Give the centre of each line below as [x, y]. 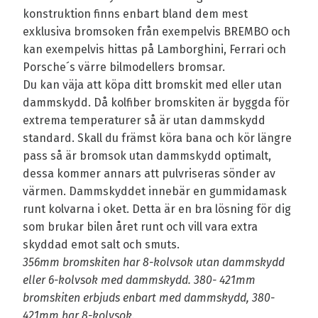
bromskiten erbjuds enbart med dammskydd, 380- [149, 298]
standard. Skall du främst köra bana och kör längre [157, 138]
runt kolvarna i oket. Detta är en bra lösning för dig [157, 209]
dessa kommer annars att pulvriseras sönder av [149, 174]
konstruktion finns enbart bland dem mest [135, 14]
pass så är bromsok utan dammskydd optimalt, [147, 156]
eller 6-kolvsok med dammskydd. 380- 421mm [139, 280]
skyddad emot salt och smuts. [103, 245]
